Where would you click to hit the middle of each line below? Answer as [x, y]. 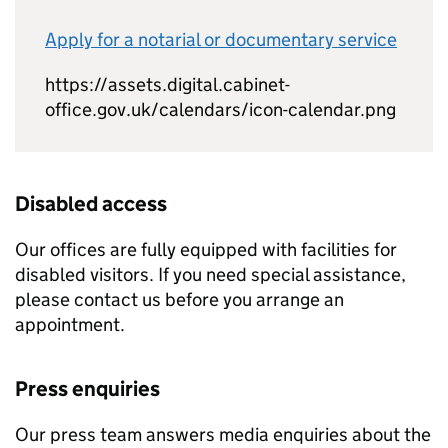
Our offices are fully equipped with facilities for [206, 249]
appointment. [70, 324]
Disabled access [91, 204]
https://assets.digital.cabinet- [167, 84]
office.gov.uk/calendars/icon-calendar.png [220, 109]
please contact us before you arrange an [179, 299]
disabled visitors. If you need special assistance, [210, 274]
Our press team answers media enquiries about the [223, 434]
